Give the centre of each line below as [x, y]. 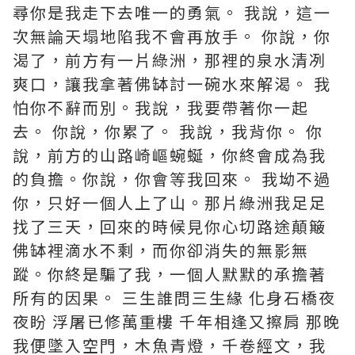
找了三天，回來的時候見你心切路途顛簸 [170, 226]
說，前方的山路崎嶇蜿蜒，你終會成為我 [170, 155]
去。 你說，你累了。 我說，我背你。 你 [168, 131]
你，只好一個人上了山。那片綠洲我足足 [170, 202]
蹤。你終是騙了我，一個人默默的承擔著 [170, 274]
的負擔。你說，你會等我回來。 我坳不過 [172, 179]
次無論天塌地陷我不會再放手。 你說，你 [172, 36]
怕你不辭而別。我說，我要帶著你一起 [161, 107]
